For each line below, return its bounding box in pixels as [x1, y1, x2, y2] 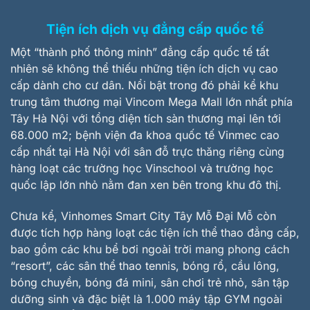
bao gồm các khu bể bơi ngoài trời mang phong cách [10, 241, 289, 256]
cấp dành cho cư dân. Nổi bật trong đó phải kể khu [10, 78, 278, 93]
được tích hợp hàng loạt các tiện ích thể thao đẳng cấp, [10, 225, 300, 239]
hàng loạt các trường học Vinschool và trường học [10, 161, 273, 176]
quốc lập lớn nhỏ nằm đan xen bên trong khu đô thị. [10, 178, 282, 192]
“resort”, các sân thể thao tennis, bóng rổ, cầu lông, [10, 258, 280, 273]
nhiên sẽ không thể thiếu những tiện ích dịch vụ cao [10, 62, 278, 76]
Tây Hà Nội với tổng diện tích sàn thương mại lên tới [10, 111, 281, 126]
